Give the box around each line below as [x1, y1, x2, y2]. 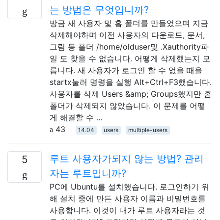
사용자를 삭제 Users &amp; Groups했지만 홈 [50, 88, 212, 99]
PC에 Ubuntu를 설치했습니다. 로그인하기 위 [50, 181, 209, 192]
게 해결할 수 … [50, 112, 103, 122]
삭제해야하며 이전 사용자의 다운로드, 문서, [50, 29, 205, 40]
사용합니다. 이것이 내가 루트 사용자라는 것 [50, 205, 205, 215]
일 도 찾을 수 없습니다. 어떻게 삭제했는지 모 [50, 53, 210, 63]
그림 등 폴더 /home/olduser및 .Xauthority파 [50, 41, 209, 52]
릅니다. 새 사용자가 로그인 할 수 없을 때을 [50, 65, 202, 75]
